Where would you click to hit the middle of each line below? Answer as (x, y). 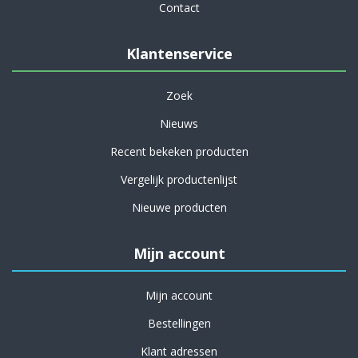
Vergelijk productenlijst (179, 179)
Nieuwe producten (179, 207)
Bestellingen (179, 323)
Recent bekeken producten (179, 151)
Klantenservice (179, 54)
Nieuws (179, 123)
